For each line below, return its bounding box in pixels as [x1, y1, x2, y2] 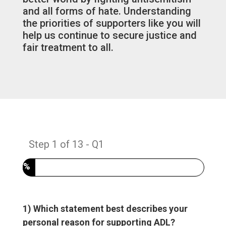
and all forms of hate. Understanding [22, 5, 191, 17]
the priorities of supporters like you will [22, 17, 201, 29]
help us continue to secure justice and [22, 29, 197, 41]
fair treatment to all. [22, 41, 114, 53]
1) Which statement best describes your [22, 203, 188, 214]
